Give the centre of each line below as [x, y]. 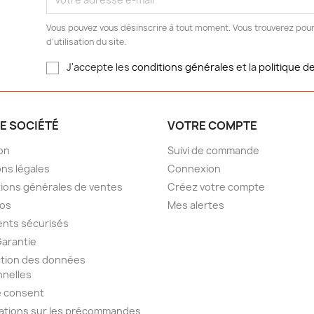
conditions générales [183, 67]
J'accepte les [99, 67]
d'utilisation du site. [86, 42]
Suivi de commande [213, 151]
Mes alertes [196, 205]
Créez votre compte [216, 187]
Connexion [194, 169]
